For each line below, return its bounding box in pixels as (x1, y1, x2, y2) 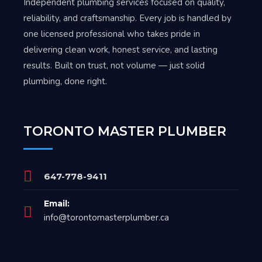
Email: (44, 198, 70, 209)
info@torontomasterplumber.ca (44, 212, 169, 223)
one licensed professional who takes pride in (23, 28, 200, 40)
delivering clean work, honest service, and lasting (23, 44, 218, 56)
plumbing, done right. (23, 75, 107, 87)
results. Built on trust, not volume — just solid (23, 60, 205, 71)
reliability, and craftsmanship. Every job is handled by (23, 12, 232, 24)
